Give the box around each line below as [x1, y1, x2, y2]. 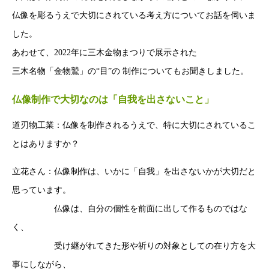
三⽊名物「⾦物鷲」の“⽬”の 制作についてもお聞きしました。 [12, 66, 249, 76]
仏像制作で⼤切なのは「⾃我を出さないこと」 [12, 94, 214, 104]
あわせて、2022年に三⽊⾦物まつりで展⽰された [12, 47, 197, 57]
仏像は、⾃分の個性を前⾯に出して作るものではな [12, 204, 247, 213]
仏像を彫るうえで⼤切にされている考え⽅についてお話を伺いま [12, 10, 256, 20]
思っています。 [12, 185, 71, 195]
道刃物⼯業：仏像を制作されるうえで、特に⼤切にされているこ [12, 120, 256, 130]
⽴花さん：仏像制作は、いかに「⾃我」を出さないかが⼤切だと [12, 166, 256, 176]
